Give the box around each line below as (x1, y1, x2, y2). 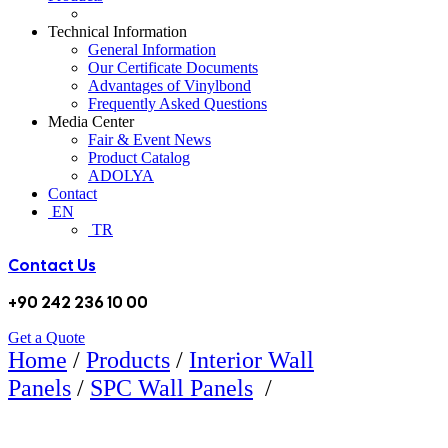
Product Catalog (88, 149, 190, 166)
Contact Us (8, 255, 96, 276)
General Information (88, 41, 216, 58)
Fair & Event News (88, 131, 211, 148)
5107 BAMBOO (278, 372, 432, 403)
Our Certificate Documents (88, 59, 258, 76)
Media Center (48, 113, 134, 130)
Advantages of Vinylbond (88, 77, 251, 94)
